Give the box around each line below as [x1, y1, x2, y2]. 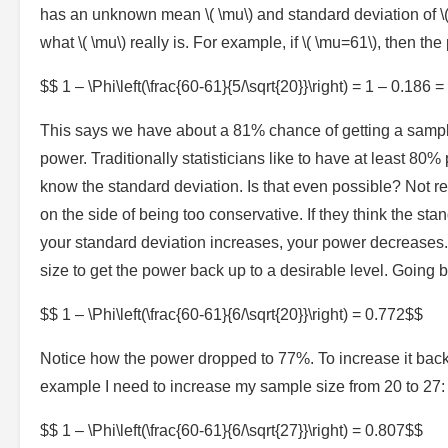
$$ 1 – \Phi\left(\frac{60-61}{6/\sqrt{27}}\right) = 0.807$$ [40, 421, 423, 439]
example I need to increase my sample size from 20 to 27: [40, 377, 445, 395]
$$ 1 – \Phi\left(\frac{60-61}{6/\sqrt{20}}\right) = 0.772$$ [40, 305, 423, 323]
